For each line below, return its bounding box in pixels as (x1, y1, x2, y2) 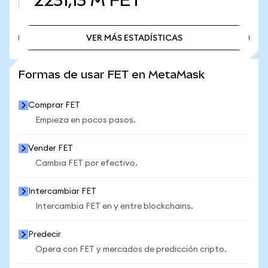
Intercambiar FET (28, 187, 96, 196)
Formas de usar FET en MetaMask (19, 68, 205, 81)
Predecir (28, 230, 61, 239)
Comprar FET (28, 101, 80, 109)
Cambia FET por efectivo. (35, 159, 138, 167)
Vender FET (28, 144, 73, 153)
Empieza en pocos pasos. (35, 116, 136, 124)
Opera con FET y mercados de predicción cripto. (35, 245, 227, 254)
